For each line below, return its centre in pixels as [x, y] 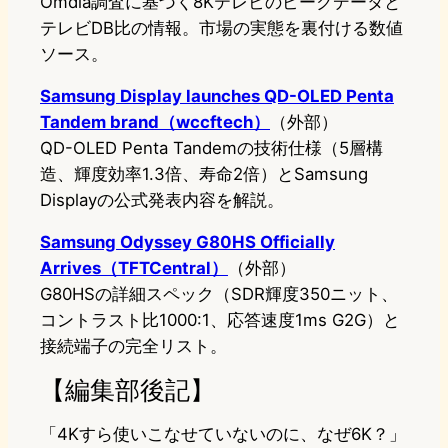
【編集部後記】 [127, 390]
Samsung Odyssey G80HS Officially [187, 242]
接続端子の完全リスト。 [133, 346]
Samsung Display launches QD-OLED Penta [217, 96]
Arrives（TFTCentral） [134, 268]
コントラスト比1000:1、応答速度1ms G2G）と [220, 320]
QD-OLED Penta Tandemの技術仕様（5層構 [211, 148]
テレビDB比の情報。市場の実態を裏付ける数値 [221, 28]
